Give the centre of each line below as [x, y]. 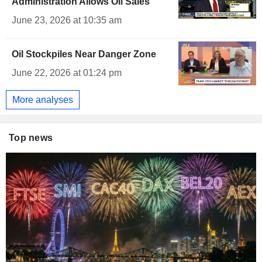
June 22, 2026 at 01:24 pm [67, 73]
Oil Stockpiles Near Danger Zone [84, 54]
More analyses [43, 99]
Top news [31, 137]
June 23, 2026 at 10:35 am [67, 20]
